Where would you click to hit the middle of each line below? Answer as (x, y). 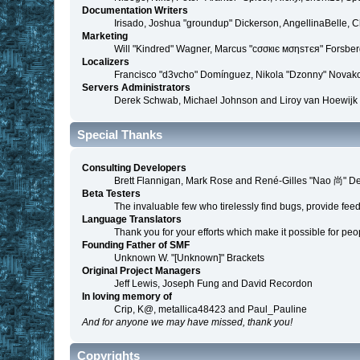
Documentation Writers (135, 11)
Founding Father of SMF (136, 245)
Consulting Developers (135, 168)
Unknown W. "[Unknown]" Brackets (190, 258)
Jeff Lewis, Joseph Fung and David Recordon (214, 283)
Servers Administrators (137, 88)
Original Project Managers (142, 270)
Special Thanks (120, 134)
